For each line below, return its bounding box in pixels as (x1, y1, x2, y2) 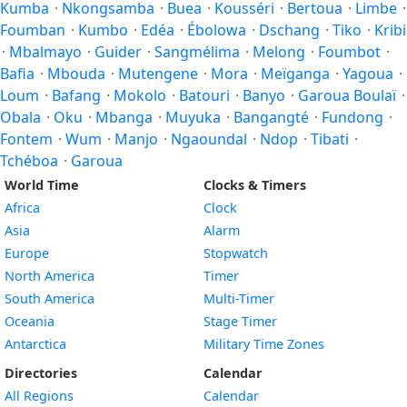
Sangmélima (154, 42, 240, 62)
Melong (253, 42, 305, 62)
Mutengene (118, 64, 198, 84)
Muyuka (165, 107, 221, 127)
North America (5, 267, 94, 284)
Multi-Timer (203, 290, 274, 307)
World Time (5, 176, 79, 194)
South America (5, 290, 94, 307)
